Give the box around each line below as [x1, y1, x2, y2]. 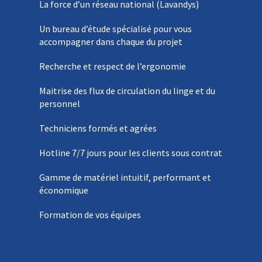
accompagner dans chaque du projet [39, 36, 183, 48]
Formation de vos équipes [39, 209, 142, 221]
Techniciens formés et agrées [39, 122, 157, 135]
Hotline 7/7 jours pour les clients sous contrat [39, 147, 223, 159]
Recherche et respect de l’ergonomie [39, 60, 187, 73]
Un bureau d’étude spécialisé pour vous [39, 23, 192, 35]
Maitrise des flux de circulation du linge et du [39, 85, 216, 97]
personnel [39, 98, 81, 110]
